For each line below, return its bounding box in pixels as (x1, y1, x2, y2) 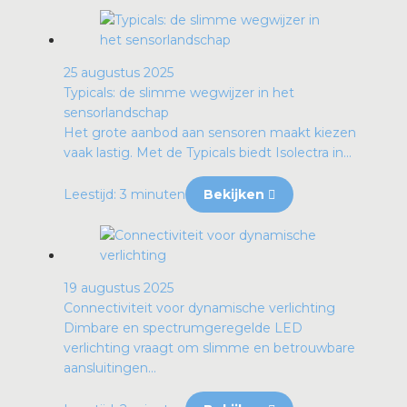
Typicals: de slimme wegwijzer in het (64, 84, 294, 102)
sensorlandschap (64, 104, 169, 122)
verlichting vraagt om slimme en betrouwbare (64, 340, 355, 357)
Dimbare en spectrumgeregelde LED (64, 320, 303, 337)
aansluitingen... (64, 360, 156, 377)
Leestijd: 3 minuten (64, 186, 185, 203)
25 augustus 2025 (64, 65, 174, 82)
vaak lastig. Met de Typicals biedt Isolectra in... (64, 144, 352, 162)
